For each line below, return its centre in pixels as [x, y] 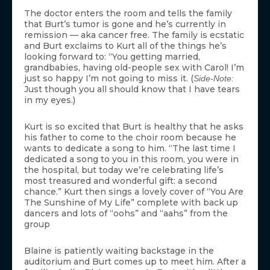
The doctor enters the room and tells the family [128, 13]
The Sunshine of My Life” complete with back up [131, 202]
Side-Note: [214, 78]
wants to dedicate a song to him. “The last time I [130, 148]
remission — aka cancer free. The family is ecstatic [134, 35]
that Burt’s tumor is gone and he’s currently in [125, 24]
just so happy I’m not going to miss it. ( [109, 78]
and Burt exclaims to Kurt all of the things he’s [125, 46]
